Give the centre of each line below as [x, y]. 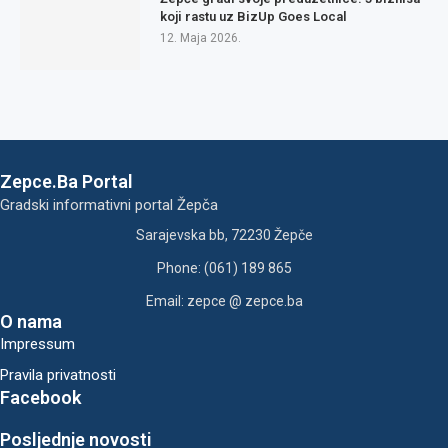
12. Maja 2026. [200, 38]
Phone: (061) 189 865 [224, 268]
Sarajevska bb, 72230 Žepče [224, 235]
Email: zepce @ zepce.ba [224, 301]
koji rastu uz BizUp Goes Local [253, 17]
